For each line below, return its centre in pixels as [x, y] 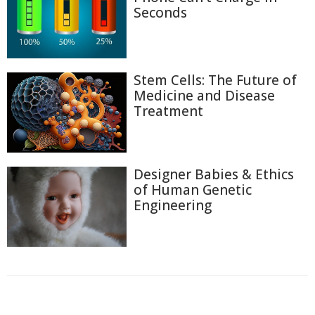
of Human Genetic [193, 189]
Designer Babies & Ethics [214, 174]
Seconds [160, 13]
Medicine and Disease [204, 96]
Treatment [168, 111]
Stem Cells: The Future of [215, 81]
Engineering [173, 205]
